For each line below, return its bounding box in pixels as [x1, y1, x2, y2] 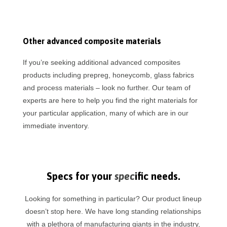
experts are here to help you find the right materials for [22, 96, 198, 104]
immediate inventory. [22, 121, 89, 130]
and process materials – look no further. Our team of [22, 83, 191, 92]
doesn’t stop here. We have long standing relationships [25, 207, 202, 215]
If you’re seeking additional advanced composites [22, 58, 180, 66]
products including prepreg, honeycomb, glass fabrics [22, 70, 194, 79]
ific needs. [134, 170, 180, 182]
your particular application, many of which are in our [22, 108, 188, 117]
